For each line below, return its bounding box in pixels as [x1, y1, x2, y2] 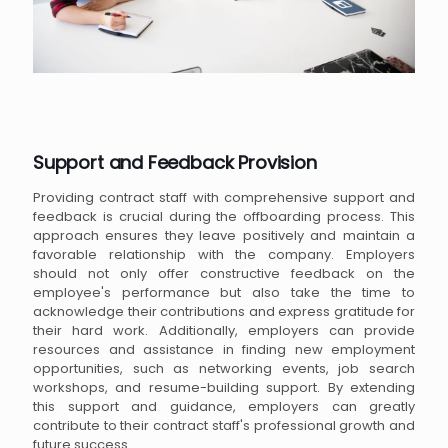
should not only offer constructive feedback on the [33, 264, 415, 284]
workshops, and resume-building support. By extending [33, 378, 415, 398]
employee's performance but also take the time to [33, 283, 415, 303]
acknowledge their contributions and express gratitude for [33, 302, 415, 322]
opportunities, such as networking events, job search [33, 359, 415, 379]
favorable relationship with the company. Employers [33, 245, 415, 265]
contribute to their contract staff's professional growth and [33, 416, 415, 436]
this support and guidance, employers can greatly [33, 397, 415, 417]
